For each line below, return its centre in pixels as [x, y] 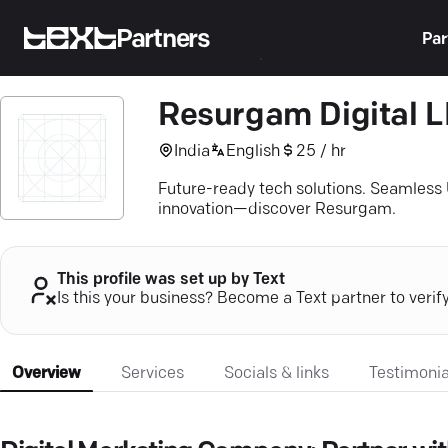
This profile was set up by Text [171, 280]
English [253, 151]
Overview [46, 373]
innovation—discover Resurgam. [277, 210]
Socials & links [276, 373]
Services [152, 373]
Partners [163, 40]
